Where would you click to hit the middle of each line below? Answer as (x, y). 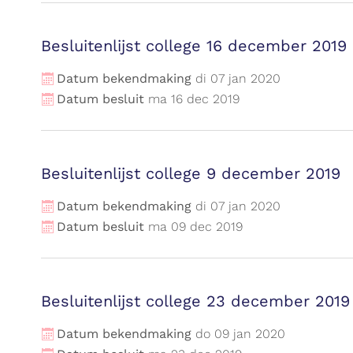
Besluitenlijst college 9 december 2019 (191, 173)
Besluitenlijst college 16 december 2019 (194, 46)
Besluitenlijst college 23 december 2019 (195, 301)
